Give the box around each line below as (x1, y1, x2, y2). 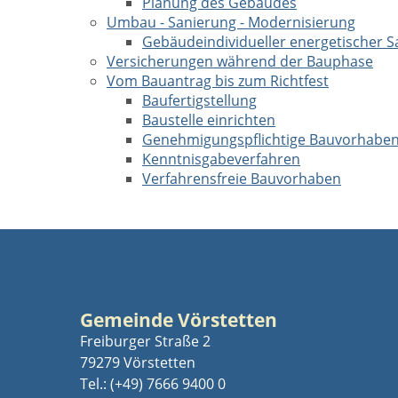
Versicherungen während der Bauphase (107, 52, 373, 71)
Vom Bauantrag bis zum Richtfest (107, 71, 329, 91)
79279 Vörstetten (80, 353, 195, 372)
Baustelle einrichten (142, 110, 275, 130)
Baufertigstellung (142, 91, 257, 110)
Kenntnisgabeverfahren (142, 149, 300, 169)
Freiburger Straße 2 (80, 331, 211, 351)
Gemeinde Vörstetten (80, 306, 277, 332)
